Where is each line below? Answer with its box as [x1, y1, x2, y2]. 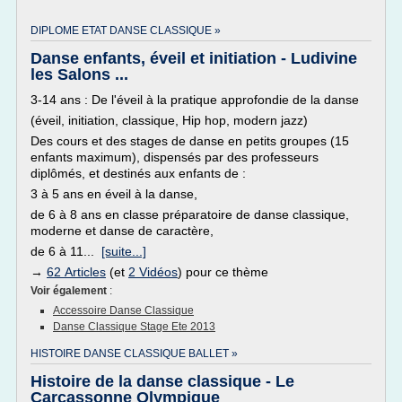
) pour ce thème [178, 265, 268, 279]
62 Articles [47, 265, 106, 279]
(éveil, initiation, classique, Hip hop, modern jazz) [31, 113, 308, 127]
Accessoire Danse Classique [53, 304, 194, 317]
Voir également [31, 284, 109, 297]
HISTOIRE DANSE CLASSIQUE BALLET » [31, 347, 238, 360]
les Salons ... [31, 66, 128, 83]
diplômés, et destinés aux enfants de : [31, 166, 246, 180]
